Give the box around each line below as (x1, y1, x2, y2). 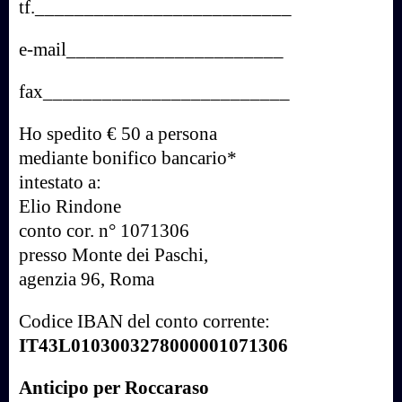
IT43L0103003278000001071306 (19, 334, 288, 356)
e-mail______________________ (19, 38, 284, 60)
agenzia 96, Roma (19, 267, 154, 290)
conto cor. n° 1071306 (19, 219, 189, 241)
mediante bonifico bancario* (19, 146, 237, 169)
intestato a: (19, 170, 101, 193)
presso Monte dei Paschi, (19, 243, 208, 266)
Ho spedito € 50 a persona (19, 122, 217, 144)
